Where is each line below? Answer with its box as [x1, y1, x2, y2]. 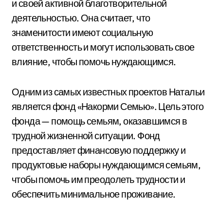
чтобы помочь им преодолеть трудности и [12, 173, 185, 185]
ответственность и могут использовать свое [12, 41, 195, 53]
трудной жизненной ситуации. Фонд [12, 129, 160, 142]
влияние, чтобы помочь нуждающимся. [12, 55, 176, 68]
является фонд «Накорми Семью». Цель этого [12, 100, 204, 112]
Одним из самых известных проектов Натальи [12, 86, 205, 98]
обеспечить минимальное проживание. [12, 188, 176, 200]
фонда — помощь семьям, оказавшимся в [12, 115, 187, 127]
